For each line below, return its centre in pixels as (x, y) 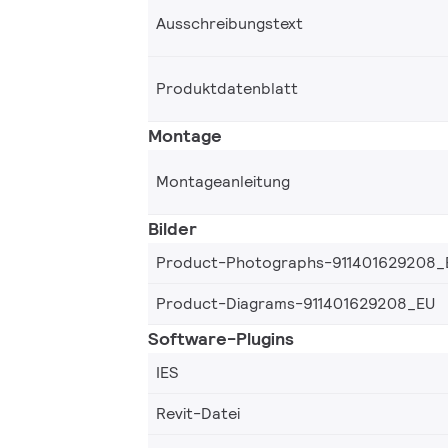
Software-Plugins (221, 338)
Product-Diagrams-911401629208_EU (295, 303)
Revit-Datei (198, 413)
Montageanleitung (223, 181)
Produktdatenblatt (227, 88)
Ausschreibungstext (229, 23)
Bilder (172, 228)
